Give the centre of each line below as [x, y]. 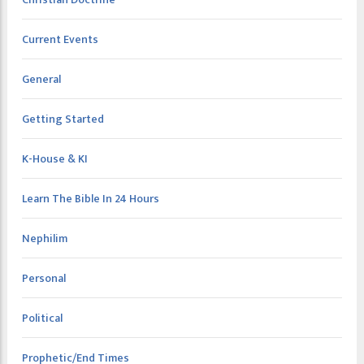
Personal [44, 278]
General [41, 79]
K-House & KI [55, 158]
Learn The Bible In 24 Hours [91, 198]
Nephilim [45, 238]
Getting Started [63, 119]
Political [42, 318]
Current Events [60, 39]
